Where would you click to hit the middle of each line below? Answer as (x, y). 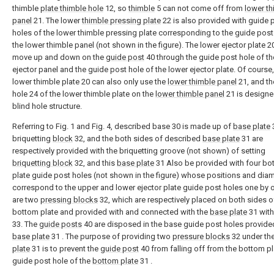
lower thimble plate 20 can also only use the (90, 81)
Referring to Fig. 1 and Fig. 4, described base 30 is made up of (123, 126)
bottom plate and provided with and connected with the (111, 212)
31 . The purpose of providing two (111, 236)
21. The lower (57, 20)
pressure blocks (201, 236)
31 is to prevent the (65, 248)
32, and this (95, 163)
